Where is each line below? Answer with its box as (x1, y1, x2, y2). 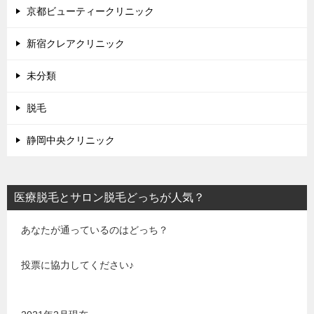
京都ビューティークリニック (27, 6, 154, 18)
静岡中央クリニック (27, 135, 115, 146)
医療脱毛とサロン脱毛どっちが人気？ (14, 191, 205, 204)
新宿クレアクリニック (27, 38, 125, 50)
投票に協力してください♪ (21, 259, 134, 271)
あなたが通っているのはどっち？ (21, 224, 168, 236)
